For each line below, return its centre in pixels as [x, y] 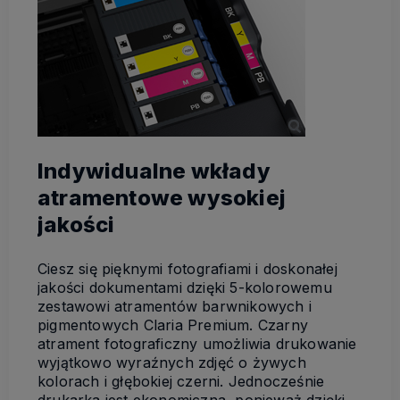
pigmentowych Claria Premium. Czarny [173, 325]
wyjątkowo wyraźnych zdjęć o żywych [172, 362]
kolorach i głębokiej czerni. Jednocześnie [181, 381]
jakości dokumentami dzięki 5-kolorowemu [185, 287]
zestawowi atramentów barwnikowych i [175, 306]
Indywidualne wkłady [154, 171]
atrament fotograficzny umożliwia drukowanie [197, 343]
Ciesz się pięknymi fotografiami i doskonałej [187, 268]
